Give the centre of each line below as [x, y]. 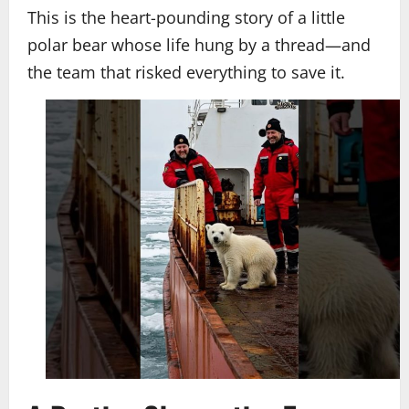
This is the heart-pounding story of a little [186, 17]
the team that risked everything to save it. [186, 72]
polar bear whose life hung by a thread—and [199, 45]
